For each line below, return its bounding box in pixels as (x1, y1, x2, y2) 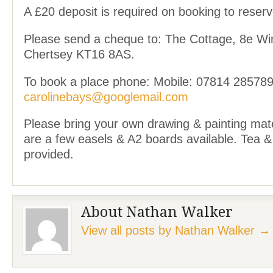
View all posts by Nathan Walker (81, 223, 258, 237)
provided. (24, 147, 74, 161)
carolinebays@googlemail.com (24, 90, 188, 104)
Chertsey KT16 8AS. (24, 47, 135, 61)
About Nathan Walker (81, 203, 233, 221)
